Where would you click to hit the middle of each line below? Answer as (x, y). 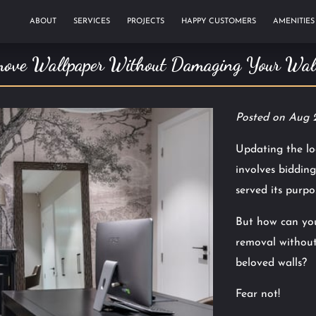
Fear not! (260, 294)
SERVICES (92, 22)
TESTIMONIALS (58, 32)
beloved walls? (273, 263)
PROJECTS (146, 22)
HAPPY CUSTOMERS (219, 22)
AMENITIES (294, 22)
